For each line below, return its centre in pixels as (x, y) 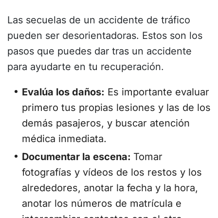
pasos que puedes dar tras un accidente (100, 51)
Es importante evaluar (157, 92)
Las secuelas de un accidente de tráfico (99, 20)
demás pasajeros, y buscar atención (106, 123)
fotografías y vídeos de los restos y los (112, 173)
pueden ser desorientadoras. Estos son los (105, 36)
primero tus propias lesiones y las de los (116, 108)
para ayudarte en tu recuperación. (86, 67)
